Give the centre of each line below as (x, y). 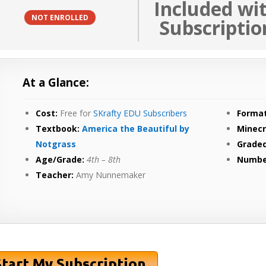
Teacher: (55, 175)
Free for (76, 113)
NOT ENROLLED (60, 18)
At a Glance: (56, 82)
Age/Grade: (61, 159)
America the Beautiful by (136, 128)
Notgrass (56, 144)
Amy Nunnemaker (110, 175)
